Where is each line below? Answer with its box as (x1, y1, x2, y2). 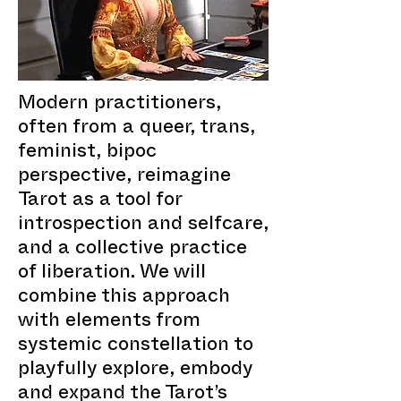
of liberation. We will (18, 269, 206, 279)
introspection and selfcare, (18, 221, 269, 231)
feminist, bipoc (18, 149, 157, 158)
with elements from (18, 318, 200, 328)
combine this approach (18, 294, 230, 303)
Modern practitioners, (18, 100, 221, 110)
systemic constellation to (18, 342, 253, 352)
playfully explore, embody (18, 366, 252, 376)
